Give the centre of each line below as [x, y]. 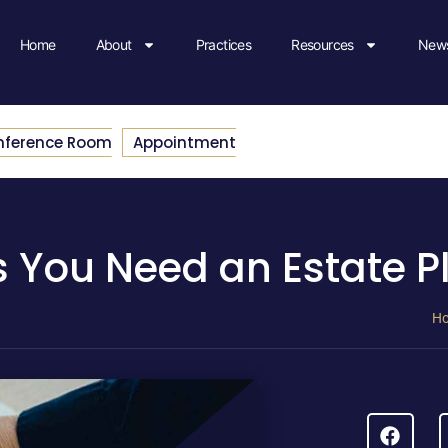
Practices [223, 45]
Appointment [184, 142]
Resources [322, 45]
